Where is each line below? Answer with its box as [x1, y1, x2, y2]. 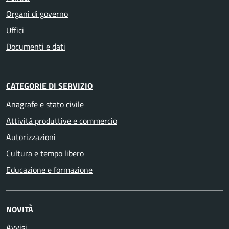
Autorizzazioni [6, 131, 56, 144]
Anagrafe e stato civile [6, 98, 84, 111]
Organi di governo [6, 8, 68, 20]
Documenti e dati [6, 40, 65, 53]
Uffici [6, 24, 24, 37]
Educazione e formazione [6, 164, 93, 176]
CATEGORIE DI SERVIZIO [6, 80, 93, 93]
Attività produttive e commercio [6, 114, 117, 127]
